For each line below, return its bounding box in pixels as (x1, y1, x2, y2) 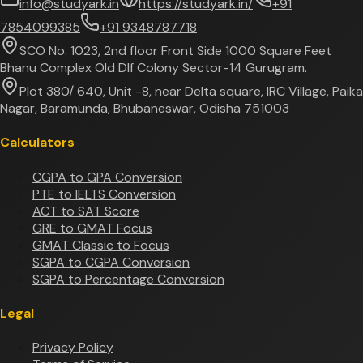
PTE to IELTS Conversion (32, 185, 176, 203)
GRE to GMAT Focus (32, 219, 152, 237)
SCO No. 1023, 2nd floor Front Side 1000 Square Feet (19, 42, 331, 60)
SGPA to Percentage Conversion (32, 270, 224, 288)
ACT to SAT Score (32, 202, 139, 220)
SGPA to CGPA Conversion (32, 253, 190, 271)
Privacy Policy (32, 339, 113, 357)
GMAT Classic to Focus (32, 236, 169, 254)
